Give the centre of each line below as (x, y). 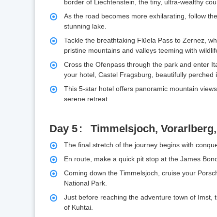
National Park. (85, 183)
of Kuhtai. (78, 208)
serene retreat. (87, 99)
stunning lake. (85, 26)
